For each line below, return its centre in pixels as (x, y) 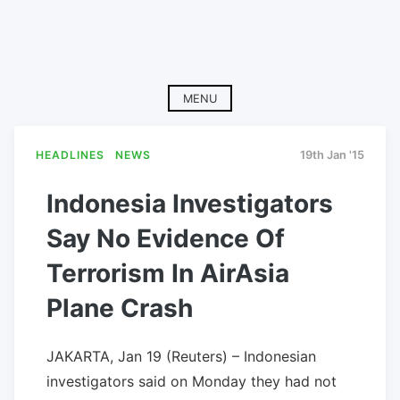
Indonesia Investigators (190, 203)
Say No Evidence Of (166, 238)
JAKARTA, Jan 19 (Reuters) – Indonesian (181, 356)
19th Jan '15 (332, 155)
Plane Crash (120, 308)
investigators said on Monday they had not (192, 381)
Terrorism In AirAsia (168, 273)
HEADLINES (70, 155)
